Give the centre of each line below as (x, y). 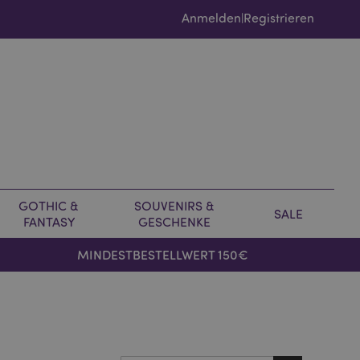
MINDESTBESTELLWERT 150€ (163, 254)
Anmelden (211, 17)
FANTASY (49, 222)
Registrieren (279, 17)
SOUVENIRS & (174, 206)
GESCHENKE (174, 222)
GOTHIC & (49, 206)
